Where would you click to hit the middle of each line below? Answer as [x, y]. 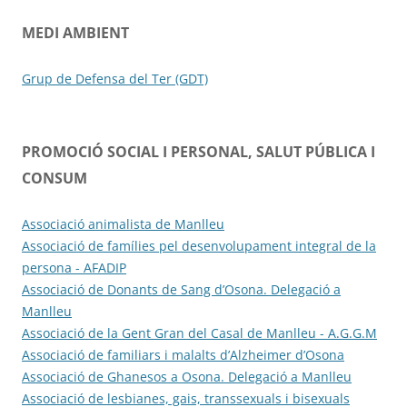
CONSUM [55, 178]
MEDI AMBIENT [75, 32]
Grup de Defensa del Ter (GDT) [115, 78]
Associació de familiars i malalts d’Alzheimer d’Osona [183, 354]
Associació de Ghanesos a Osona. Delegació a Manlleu [187, 376]
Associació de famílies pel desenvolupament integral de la [199, 245]
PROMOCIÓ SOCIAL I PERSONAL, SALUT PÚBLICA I [199, 151]
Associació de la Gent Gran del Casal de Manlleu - [175, 333]
